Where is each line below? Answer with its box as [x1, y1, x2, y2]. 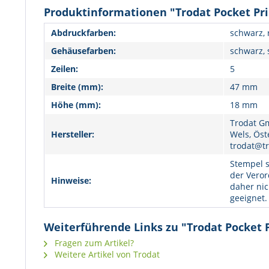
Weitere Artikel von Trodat [52, 249, 160, 260]
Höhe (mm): [51, 99, 101, 110]
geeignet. [230, 192, 267, 204]
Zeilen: [51, 63, 78, 74]
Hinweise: [51, 175, 91, 186]
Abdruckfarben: [51, 27, 116, 38]
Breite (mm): [51, 81, 103, 92]
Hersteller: [51, 128, 94, 140]
